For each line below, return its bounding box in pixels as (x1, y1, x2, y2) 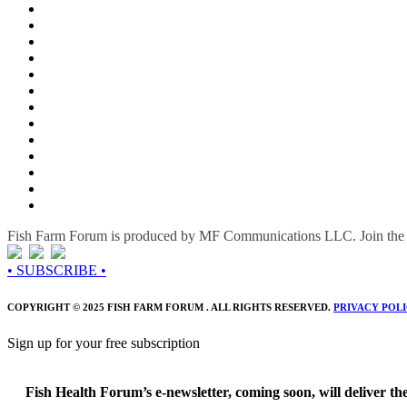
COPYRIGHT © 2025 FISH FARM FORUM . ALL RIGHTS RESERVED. (7, 302, 333, 313)
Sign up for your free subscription (7, 335, 200, 352)
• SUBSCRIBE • (7, 263, 106, 279)
